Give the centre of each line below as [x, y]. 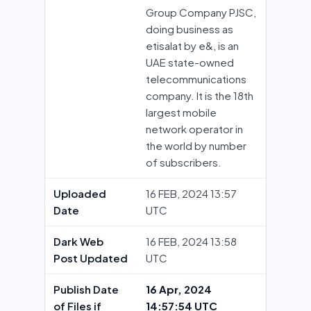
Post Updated [91, 258]
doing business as [190, 29]
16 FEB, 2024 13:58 [191, 241]
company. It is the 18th [200, 95]
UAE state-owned [190, 62]
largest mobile [181, 112]
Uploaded [80, 193]
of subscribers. [184, 162]
